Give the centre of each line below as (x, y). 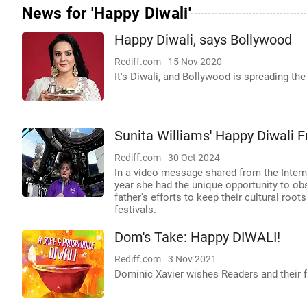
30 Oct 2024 (194, 158)
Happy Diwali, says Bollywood (203, 40)
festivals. (135, 210)
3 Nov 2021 (192, 259)
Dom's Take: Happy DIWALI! (197, 237)
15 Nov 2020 (195, 62)
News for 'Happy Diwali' (107, 13)
